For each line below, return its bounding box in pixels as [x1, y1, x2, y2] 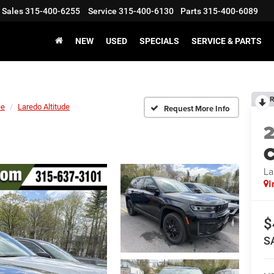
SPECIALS [139, 36, 179, 46]
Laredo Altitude [18, 102, 70, 111]
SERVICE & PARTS [191, 36, 262, 46]
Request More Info [164, 102, 229, 114]
